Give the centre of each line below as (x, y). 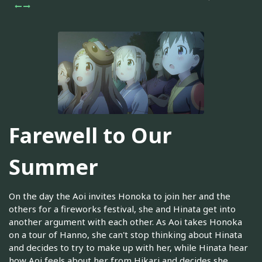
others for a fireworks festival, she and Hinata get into (122, 208)
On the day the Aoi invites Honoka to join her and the (120, 196)
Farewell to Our (90, 136)
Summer (54, 167)
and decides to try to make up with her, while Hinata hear (128, 247)
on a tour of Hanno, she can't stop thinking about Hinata (125, 234)
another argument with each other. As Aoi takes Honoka (125, 221)
